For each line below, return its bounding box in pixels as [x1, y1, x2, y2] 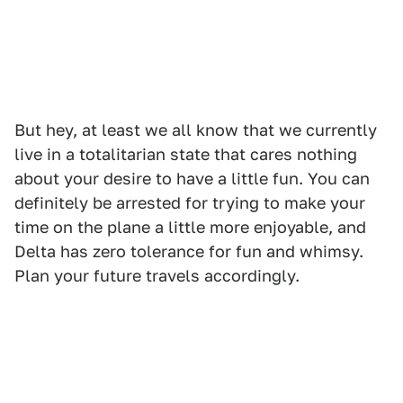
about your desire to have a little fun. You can [14, 169, 370, 189]
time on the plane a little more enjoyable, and [14, 218, 366, 237]
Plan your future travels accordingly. [14, 266, 300, 286]
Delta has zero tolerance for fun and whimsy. [14, 242, 363, 262]
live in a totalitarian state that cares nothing [14, 145, 357, 165]
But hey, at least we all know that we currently [14, 121, 377, 140]
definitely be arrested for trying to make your [14, 193, 365, 213]
